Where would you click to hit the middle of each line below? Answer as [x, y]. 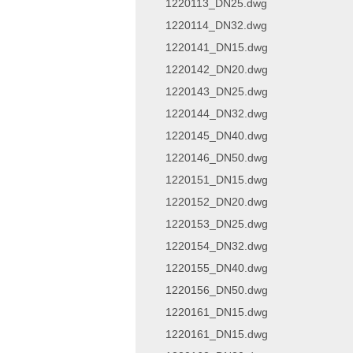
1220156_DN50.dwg [217, 290]
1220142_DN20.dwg [217, 69]
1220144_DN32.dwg [217, 113]
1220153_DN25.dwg [217, 224]
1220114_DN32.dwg [216, 25]
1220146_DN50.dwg [217, 158]
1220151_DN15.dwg [217, 180]
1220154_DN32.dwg [217, 246]
